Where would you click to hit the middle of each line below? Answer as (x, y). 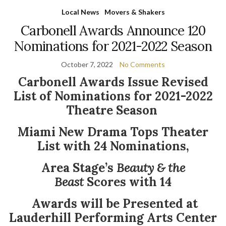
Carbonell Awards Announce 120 (113, 31)
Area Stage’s (79, 168)
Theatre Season (111, 110)
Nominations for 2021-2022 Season (113, 46)
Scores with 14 (128, 182)
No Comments (142, 64)
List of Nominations (73, 96)
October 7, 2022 (87, 64)
